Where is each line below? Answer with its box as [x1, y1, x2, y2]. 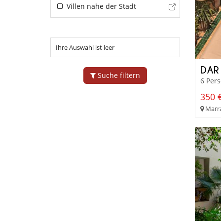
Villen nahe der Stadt [64, 1, 136, 11]
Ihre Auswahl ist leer [56, 42, 114, 52]
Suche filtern [95, 70, 140, 80]
